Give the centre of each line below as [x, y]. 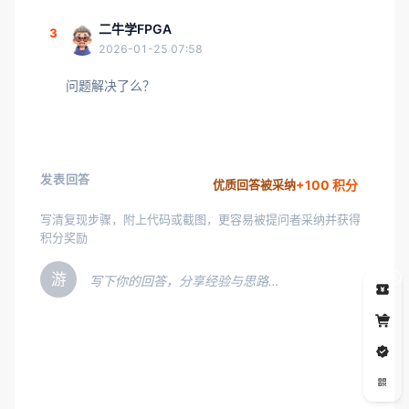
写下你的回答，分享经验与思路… [184, 281]
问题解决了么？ [110, 85]
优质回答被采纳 [254, 184]
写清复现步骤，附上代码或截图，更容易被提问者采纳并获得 [200, 219]
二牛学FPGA [135, 29]
